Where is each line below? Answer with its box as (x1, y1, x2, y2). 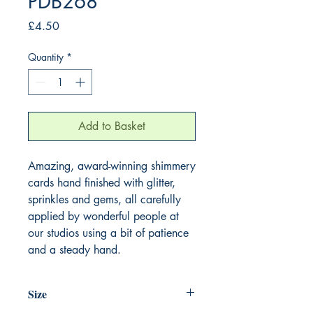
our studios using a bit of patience (28, 225, 189, 240)
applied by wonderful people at (28, 208, 179, 224)
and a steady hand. (28, 242, 121, 257)
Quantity (28, 50, 64, 64)
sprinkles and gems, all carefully (28, 191, 181, 207)
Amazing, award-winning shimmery (28, 158, 196, 173)
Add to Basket (78, 118, 145, 133)
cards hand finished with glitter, (28, 175, 175, 190)
